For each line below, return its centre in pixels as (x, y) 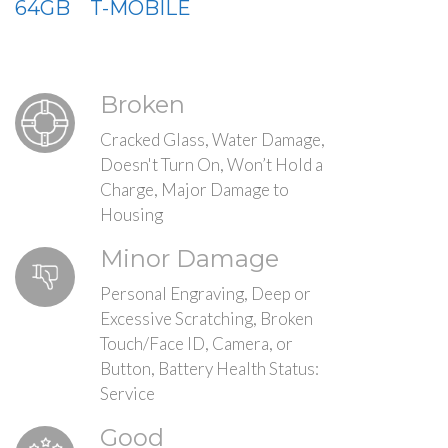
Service (127, 393)
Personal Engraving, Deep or (205, 293)
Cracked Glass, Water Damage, (212, 139)
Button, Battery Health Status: (209, 368)
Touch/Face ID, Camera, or (196, 343)
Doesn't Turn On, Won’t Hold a (211, 164)
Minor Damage (189, 258)
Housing (131, 214)
